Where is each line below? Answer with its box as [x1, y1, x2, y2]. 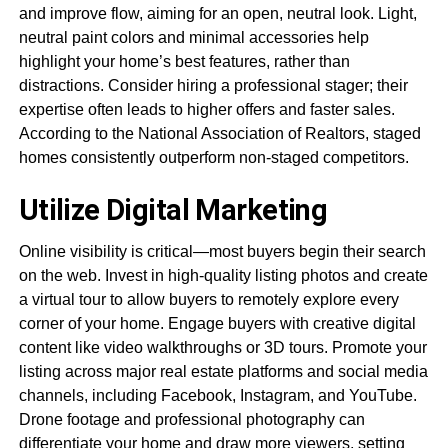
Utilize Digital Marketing [18, 192, 328, 227]
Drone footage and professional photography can [18, 410, 365, 428]
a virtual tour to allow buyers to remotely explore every [18, 290, 399, 308]
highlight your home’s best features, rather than [18, 52, 350, 70]
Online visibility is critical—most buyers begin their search [18, 242, 426, 260]
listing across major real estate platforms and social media [18, 362, 428, 380]
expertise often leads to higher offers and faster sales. [18, 100, 395, 118]
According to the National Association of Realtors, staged [18, 124, 421, 142]
